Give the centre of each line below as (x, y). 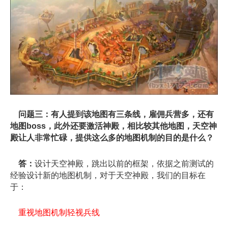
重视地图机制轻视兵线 (59, 212)
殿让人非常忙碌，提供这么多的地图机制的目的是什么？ (112, 138)
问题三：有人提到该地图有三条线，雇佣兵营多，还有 (116, 115)
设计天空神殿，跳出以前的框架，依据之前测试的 (124, 163)
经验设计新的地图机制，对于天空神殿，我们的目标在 (108, 175)
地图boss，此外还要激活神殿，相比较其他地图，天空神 (113, 126)
